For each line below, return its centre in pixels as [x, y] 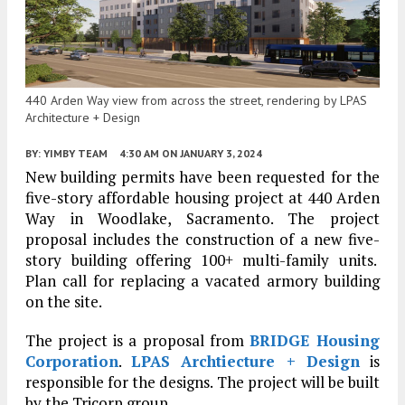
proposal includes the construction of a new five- [202, 239]
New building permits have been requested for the [202, 176]
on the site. [64, 301]
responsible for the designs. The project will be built [202, 381]
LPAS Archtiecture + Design [245, 361]
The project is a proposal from [137, 340]
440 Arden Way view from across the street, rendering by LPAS [196, 100]
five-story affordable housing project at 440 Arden [202, 197]
